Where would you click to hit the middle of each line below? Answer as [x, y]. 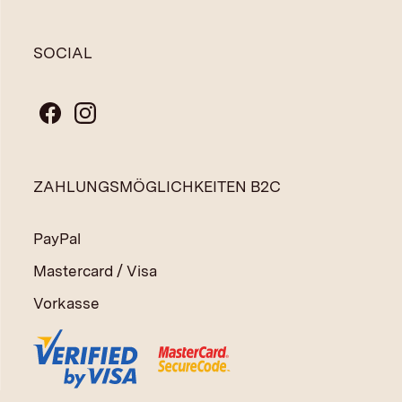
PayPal [57, 238]
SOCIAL [62, 52]
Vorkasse [66, 303]
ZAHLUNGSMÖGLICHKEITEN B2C [157, 186]
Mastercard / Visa [95, 271]
